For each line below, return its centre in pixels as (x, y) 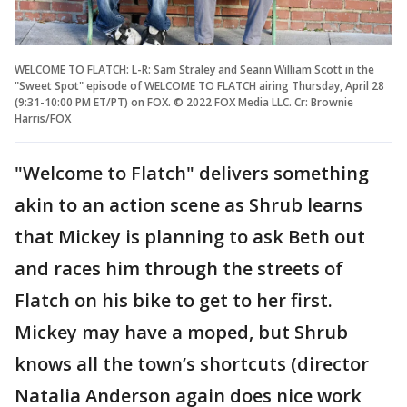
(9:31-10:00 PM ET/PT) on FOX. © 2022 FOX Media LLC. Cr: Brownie (184, 102)
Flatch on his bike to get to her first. (174, 300)
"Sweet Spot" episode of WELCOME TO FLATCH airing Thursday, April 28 (199, 85)
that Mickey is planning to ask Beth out (190, 236)
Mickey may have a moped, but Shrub (181, 332)
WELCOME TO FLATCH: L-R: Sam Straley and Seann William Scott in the (194, 69)
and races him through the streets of (179, 268)
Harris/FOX (43, 118)
